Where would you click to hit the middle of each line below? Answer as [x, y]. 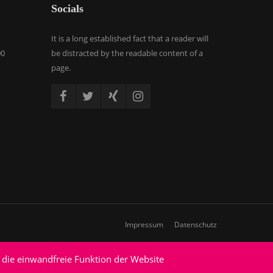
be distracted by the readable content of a [127, 53]
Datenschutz [196, 225]
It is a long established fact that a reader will [129, 38]
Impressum [144, 225]
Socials [67, 9]
